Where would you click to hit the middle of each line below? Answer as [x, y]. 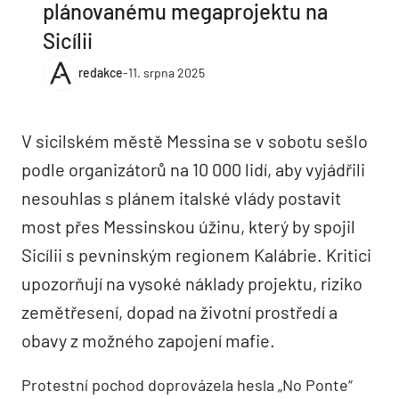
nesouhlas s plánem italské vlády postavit [181, 197]
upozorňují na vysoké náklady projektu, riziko [192, 283]
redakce [101, 73]
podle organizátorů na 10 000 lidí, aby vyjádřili [193, 169]
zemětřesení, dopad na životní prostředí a [179, 311]
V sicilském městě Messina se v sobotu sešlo [195, 140]
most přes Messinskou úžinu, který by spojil [188, 226]
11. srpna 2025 [167, 73]
